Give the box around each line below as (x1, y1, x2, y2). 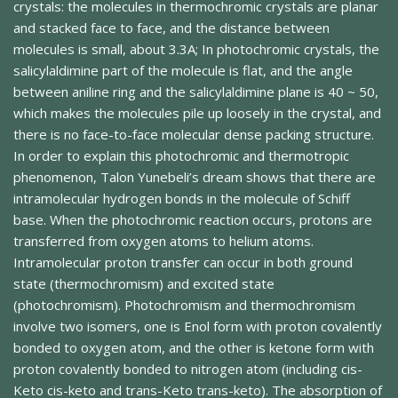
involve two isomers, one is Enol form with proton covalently (13, 317, 382, 336)
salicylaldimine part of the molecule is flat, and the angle (13, 61, 353, 80)
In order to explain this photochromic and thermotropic (13, 147, 349, 165)
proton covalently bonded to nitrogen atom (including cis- (13, 360, 362, 378)
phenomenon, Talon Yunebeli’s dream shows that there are (13, 168, 376, 187)
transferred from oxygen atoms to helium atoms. (13, 232, 314, 251)
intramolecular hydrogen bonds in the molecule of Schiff (13, 189, 350, 208)
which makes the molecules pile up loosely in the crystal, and (13, 104, 381, 123)
